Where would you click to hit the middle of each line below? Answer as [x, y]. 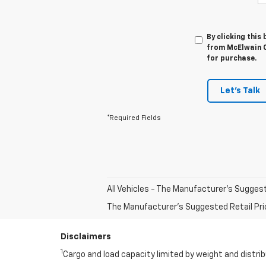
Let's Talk [240, 91]
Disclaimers [86, 237]
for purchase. [231, 58]
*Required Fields [134, 118]
